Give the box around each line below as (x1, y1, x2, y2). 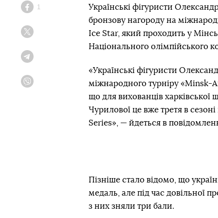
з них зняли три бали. (89, 202, 174, 210)
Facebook (34, 7, 57, 14)
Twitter (34, 32, 49, 38)
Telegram (34, 57, 55, 63)
